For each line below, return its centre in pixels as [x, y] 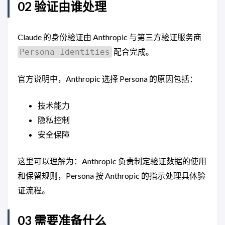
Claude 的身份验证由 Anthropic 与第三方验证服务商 [109, 37]
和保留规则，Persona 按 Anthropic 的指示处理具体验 [111, 176]
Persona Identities [65, 52]
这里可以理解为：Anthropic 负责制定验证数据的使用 [112, 161]
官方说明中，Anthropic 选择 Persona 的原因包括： [107, 79]
